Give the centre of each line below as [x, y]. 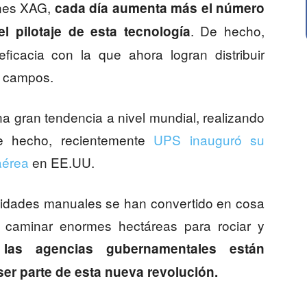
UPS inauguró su [209, 140]
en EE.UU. [62, 162]
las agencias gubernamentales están [134, 249]
